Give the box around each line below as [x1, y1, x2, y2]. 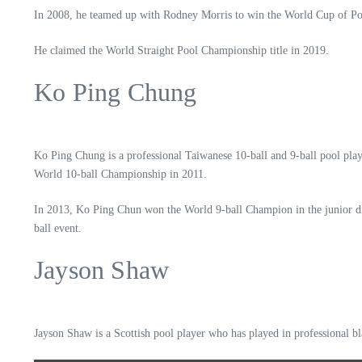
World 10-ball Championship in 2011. [34, 168, 210, 180]
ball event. [34, 222, 85, 234]
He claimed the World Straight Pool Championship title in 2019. [34, 44, 332, 57]
